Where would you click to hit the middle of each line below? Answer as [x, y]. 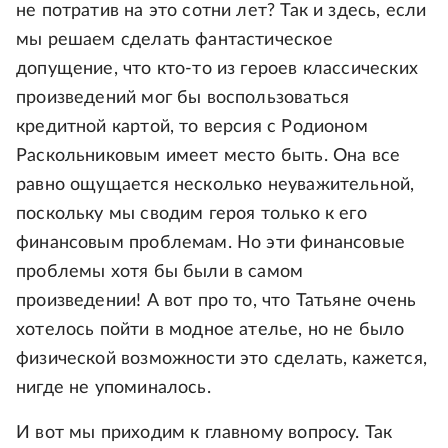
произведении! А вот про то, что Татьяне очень [216, 300]
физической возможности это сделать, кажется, [221, 358]
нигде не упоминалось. [113, 387]
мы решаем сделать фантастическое [174, 39]
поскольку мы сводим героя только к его [191, 213]
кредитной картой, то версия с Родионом [192, 126]
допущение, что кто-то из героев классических [217, 68]
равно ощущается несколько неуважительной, [215, 184]
